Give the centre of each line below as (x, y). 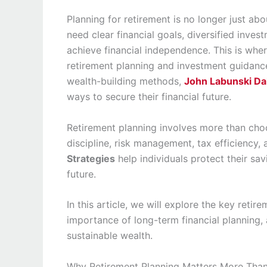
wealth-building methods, (125, 81)
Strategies (91, 158)
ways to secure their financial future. (149, 97)
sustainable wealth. (110, 236)
